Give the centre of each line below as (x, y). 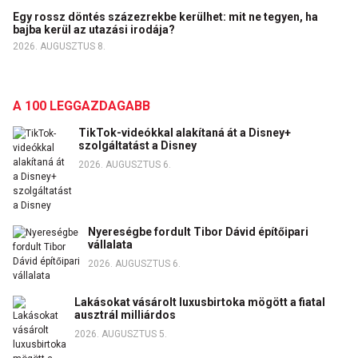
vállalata (111, 245)
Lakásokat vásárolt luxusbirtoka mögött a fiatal (199, 302)
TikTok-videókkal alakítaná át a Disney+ (185, 133)
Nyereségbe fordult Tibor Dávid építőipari (199, 232)
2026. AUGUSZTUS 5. (120, 334)
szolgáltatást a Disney (137, 146)
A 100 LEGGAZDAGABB (82, 106)
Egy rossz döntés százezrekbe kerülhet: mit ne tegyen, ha (165, 17)
